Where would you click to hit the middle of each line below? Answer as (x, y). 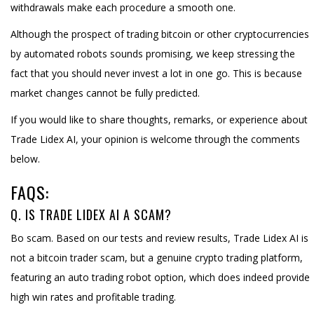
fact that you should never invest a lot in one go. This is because (156, 73)
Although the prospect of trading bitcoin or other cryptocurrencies (160, 34)
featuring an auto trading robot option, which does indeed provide (160, 277)
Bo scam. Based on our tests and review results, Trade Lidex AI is (159, 238)
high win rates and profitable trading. (93, 296)
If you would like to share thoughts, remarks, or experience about (159, 119)
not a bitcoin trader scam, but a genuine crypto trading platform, (157, 257)
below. (25, 158)
